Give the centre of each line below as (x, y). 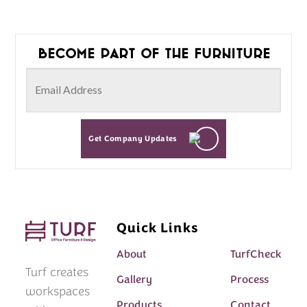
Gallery (134, 279)
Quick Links (157, 228)
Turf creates (57, 272)
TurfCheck (256, 254)
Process (249, 279)
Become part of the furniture (153, 53)
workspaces (58, 291)
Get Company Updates (133, 139)
